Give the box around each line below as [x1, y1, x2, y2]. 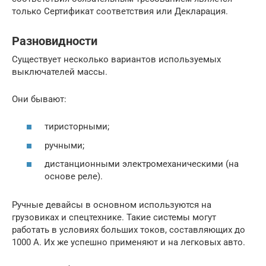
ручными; [45, 140, 84, 151]
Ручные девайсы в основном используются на [12, 199, 211, 211]
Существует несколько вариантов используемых [12, 53, 221, 65]
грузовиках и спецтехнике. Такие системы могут [12, 212, 216, 223]
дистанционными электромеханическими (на [45, 159, 239, 170]
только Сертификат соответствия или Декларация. [12, 5, 228, 17]
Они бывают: [12, 93, 66, 104]
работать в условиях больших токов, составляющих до [12, 224, 245, 236]
